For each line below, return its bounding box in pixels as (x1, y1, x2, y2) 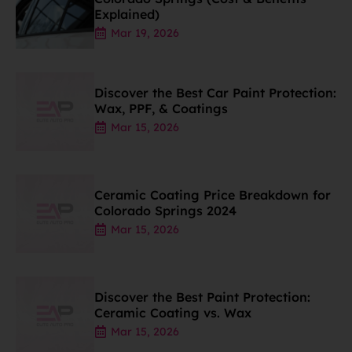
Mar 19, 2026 (111, 26, 179, 40)
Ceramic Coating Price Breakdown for (94, 187, 331, 203)
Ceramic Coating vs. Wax (94, 305, 251, 321)
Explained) (94, 6, 159, 22)
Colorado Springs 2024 (94, 203, 236, 218)
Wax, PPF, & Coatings (94, 101, 228, 116)
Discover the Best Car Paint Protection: (94, 85, 336, 101)
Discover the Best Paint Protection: (94, 289, 310, 305)
